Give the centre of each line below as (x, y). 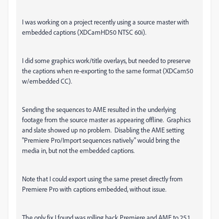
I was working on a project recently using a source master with (106, 22)
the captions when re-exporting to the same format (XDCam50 (108, 71)
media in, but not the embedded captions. (78, 150)
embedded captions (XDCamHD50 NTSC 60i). (84, 32)
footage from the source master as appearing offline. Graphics (106, 120)
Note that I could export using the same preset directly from (102, 179)
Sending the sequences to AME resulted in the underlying (99, 109)
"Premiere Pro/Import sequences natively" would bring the (101, 140)
